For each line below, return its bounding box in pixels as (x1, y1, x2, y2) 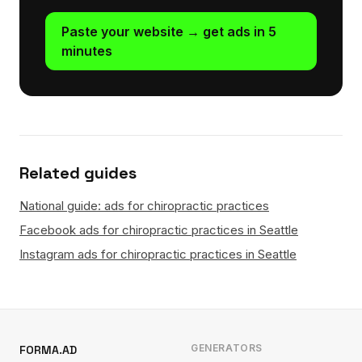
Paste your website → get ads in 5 (61, 23, 276, 40)
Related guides (19, 162, 137, 183)
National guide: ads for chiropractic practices (19, 198, 269, 213)
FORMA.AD (19, 343, 77, 357)
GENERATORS (191, 342, 263, 354)
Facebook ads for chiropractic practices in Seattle (19, 222, 298, 238)
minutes (61, 43, 112, 59)
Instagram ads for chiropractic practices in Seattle (19, 246, 297, 262)
